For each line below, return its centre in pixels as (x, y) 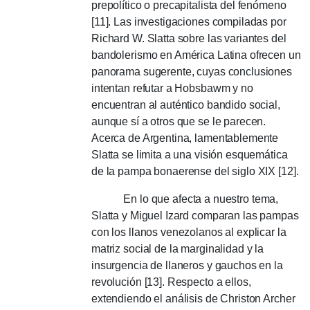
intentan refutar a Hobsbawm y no (172, 88)
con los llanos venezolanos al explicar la (189, 232)
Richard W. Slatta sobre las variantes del (189, 38)
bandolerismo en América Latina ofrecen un (196, 55)
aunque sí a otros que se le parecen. (179, 121)
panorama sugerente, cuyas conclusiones (192, 72)
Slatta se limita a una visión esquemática (190, 155)
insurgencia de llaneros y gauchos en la (187, 265)
